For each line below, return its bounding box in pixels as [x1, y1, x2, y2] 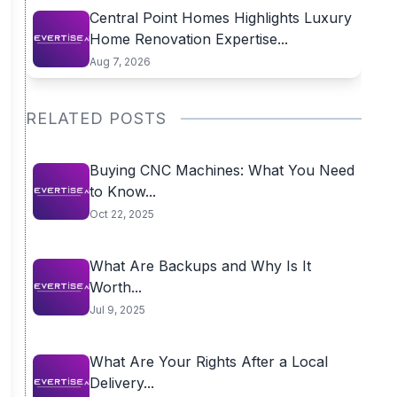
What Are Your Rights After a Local [89, 353, 328, 370]
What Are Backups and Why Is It [89, 257, 311, 275]
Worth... [89, 278, 142, 296]
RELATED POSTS [25, 109, 167, 128]
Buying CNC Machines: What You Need [89, 161, 354, 179]
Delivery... [89, 374, 154, 392]
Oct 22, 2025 [89, 207, 154, 221]
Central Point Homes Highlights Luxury [89, 9, 352, 27]
